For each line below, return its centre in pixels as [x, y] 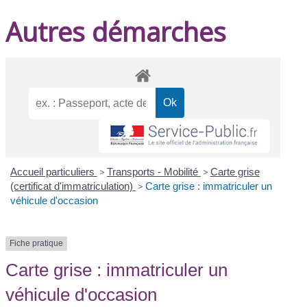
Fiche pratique [37, 244]
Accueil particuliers [53, 172]
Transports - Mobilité [153, 172]
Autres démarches [116, 31]
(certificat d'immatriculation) [73, 186]
